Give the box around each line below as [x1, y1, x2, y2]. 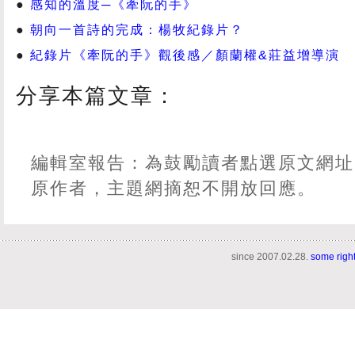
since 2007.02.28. [231, 251, 311, 263]
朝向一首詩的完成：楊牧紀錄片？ [30, 22, 244, 36]
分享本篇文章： [16, 83, 177, 108]
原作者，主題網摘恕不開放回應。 [31, 178, 317, 198]
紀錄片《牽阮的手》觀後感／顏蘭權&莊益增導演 [30, 48, 340, 62]
